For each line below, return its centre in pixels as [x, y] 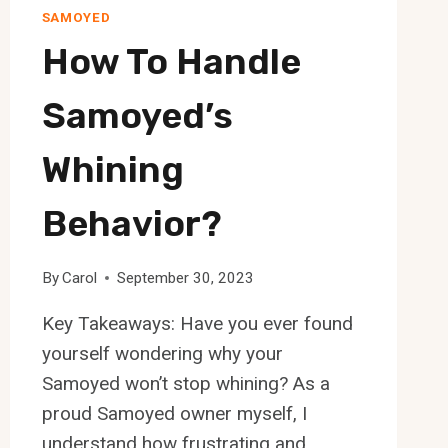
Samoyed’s [137, 115]
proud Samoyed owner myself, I [174, 413]
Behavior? [131, 223]
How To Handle [171, 61]
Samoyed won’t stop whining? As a [185, 383]
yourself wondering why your [162, 353]
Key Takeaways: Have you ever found [197, 323]
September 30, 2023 [185, 277]
